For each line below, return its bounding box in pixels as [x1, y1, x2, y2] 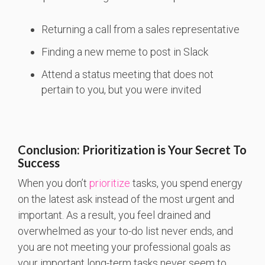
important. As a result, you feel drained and [18, 209, 211, 222]
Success [18, 156, 60, 170]
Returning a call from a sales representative [41, 23, 240, 36]
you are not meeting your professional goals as [18, 241, 231, 254]
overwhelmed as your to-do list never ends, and [18, 225, 233, 238]
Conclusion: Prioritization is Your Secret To [18, 143, 247, 157]
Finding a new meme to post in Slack [41, 46, 208, 59]
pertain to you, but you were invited [41, 83, 201, 96]
